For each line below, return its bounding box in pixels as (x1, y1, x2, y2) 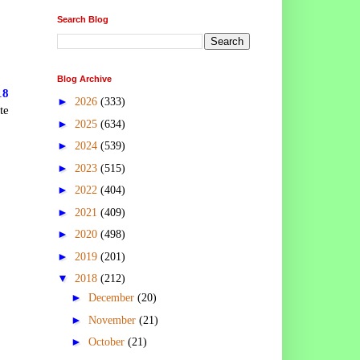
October (88, 336, 128, 349)
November (88, 313, 139, 326)
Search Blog (57, 14, 108, 24)
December (88, 292, 137, 305)
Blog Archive (57, 73, 112, 84)
